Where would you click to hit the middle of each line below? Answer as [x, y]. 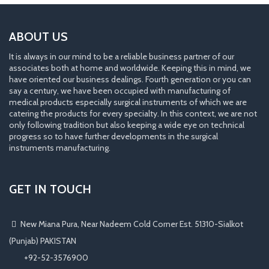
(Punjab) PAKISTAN [43, 241]
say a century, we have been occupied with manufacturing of [120, 91]
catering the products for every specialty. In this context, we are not [133, 113]
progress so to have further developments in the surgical [113, 136]
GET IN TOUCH [50, 189]
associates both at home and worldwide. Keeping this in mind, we [130, 68]
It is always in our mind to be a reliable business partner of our [122, 56]
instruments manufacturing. [60, 148]
